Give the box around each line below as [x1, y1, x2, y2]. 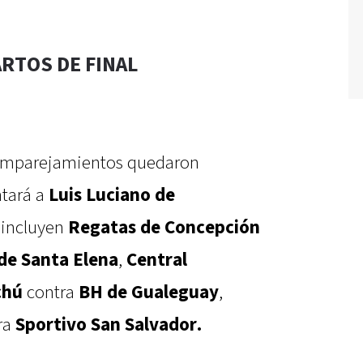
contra [23, 280, 79, 305]
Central [126, 248, 187, 273]
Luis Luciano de [49, 183, 175, 208]
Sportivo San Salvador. [15, 313, 202, 338]
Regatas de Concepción [68, 216, 260, 241]
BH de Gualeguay [79, 280, 219, 305]
